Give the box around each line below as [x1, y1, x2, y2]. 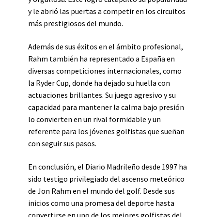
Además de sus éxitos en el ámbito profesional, [28, 42, 183, 51]
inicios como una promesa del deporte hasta [28, 198, 174, 208]
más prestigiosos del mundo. [28, 18, 123, 28]
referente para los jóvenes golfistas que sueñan [28, 126, 185, 136]
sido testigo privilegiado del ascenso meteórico [28, 174, 185, 184]
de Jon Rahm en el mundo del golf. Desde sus [28, 186, 175, 196]
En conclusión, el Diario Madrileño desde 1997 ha [28, 162, 187, 171]
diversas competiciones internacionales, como [28, 66, 182, 76]
